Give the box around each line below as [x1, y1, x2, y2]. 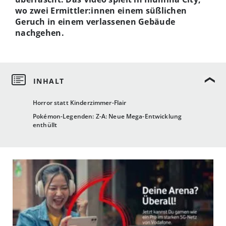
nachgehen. [15, 27, 64, 38]
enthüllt [33, 121, 58, 130]
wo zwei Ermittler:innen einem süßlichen [15, 5, 187, 16]
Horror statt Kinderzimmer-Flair [33, 98, 127, 107]
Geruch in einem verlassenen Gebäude [15, 16, 176, 27]
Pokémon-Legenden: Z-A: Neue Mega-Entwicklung [33, 112, 182, 121]
